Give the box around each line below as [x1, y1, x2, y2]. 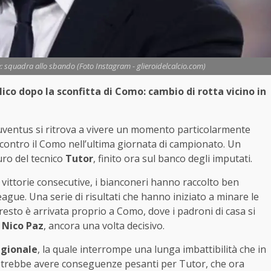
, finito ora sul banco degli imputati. [93, 151, 252, 165]
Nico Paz [2, 218, 44, 232]
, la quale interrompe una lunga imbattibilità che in [38, 242, 266, 256]
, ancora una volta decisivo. [44, 218, 165, 232]
